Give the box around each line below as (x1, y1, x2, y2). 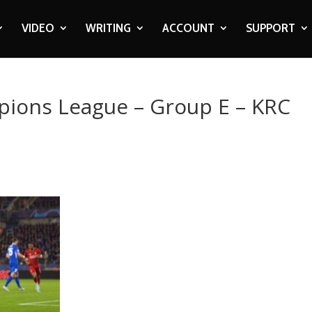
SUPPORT (245, 20, 295, 36)
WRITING (85, 20, 131, 36)
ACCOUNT (162, 20, 214, 36)
